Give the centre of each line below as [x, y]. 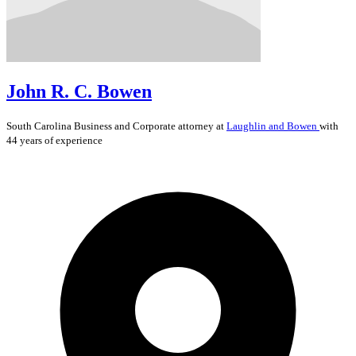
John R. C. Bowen [79, 91]
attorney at [201, 126]
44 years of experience [54, 140]
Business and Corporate [125, 126]
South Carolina [40, 126]
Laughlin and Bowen [273, 126]
